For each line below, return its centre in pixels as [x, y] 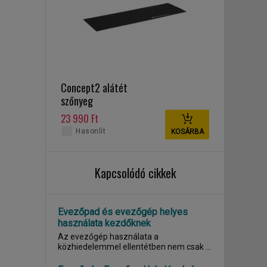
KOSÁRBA [187, 132]
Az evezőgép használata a [108, 237]
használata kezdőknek [104, 223]
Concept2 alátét [94, 88]
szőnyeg [77, 101]
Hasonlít [91, 131]
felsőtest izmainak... [96, 257]
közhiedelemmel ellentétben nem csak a [134, 247]
